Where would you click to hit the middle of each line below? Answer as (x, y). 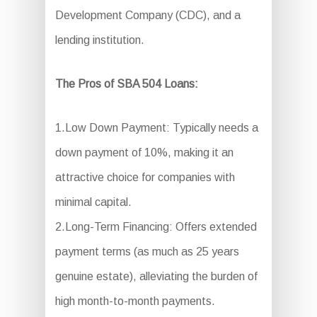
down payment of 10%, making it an (144, 153)
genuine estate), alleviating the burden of (156, 277)
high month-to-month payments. (135, 301)
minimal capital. (93, 202)
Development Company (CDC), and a (148, 16)
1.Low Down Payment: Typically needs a (156, 128)
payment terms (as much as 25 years (147, 252)
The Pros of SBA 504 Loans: (126, 84)
